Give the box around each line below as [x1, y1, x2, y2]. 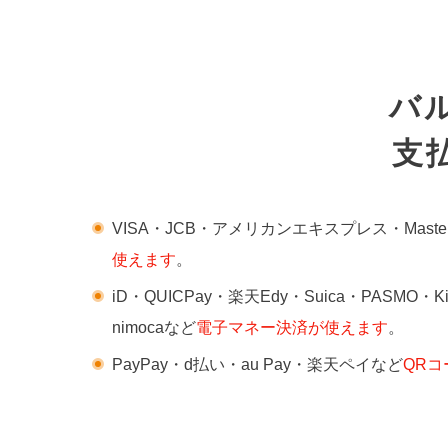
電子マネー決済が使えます [196, 318, 388, 336]
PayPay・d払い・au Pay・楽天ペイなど [112, 355, 403, 373]
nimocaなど [112, 318, 196, 336]
